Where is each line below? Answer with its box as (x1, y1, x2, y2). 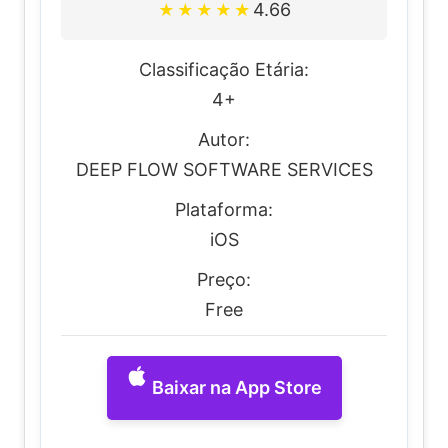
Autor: (198, 129, 250, 150)
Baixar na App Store (151, 377, 322, 398)
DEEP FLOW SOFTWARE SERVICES (75, 159, 373, 180)
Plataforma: (175, 199, 273, 220)
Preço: (197, 269, 251, 290)
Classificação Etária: (139, 59, 309, 80)
